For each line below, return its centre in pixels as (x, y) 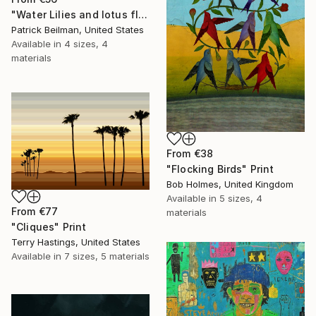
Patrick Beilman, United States (78, 30)
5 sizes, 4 (241, 198)
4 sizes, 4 (86, 44)
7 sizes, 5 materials (107, 256)
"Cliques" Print (49, 227)
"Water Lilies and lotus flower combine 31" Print (143, 15)
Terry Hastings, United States (76, 242)
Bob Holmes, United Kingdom (230, 184)
